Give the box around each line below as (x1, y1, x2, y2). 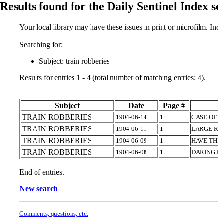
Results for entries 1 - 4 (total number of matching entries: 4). (19, 73, 206, 82)
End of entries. (19, 167, 64, 176)
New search (19, 184, 58, 193)
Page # (163, 101, 185, 109)
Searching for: (19, 40, 63, 49)
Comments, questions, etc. (19, 209, 88, 217)
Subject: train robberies (39, 56, 109, 65)
